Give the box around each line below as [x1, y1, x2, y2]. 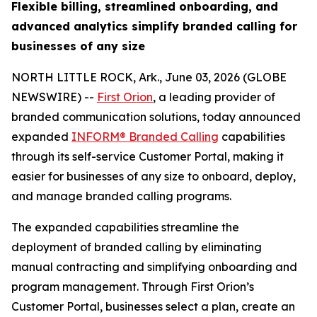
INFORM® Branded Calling [71, 129, 219, 144]
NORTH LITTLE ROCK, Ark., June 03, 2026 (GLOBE [11, 70, 287, 84]
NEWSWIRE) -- [11, 90, 97, 104]
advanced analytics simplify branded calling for [11, 19, 297, 33]
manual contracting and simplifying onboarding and [11, 260, 297, 274]
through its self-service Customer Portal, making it [11, 149, 284, 163]
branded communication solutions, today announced [11, 110, 301, 124]
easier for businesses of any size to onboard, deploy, [11, 169, 296, 183]
